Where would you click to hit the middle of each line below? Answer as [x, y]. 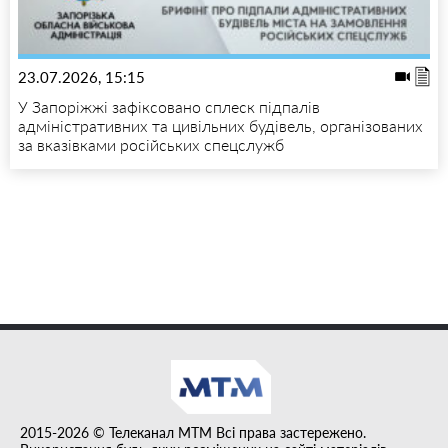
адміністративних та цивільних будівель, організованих [220, 125]
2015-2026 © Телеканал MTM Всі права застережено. [193, 433]
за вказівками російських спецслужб [151, 144]
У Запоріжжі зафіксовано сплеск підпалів [169, 106]
